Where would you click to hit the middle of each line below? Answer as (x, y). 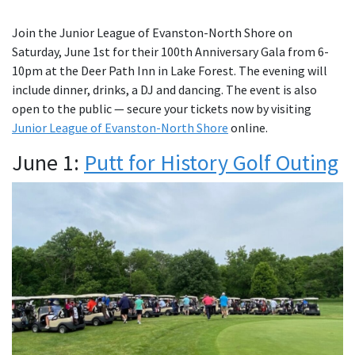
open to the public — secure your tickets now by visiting (162, 108)
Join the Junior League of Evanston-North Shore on (152, 32)
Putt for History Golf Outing (211, 162)
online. (248, 127)
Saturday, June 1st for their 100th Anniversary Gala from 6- (170, 51)
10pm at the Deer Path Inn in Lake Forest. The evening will (170, 70)
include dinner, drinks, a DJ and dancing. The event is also (164, 89)
